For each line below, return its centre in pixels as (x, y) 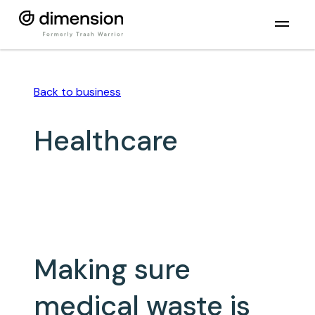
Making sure (112, 269)
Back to (55, 92)
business (98, 92)
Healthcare (106, 141)
